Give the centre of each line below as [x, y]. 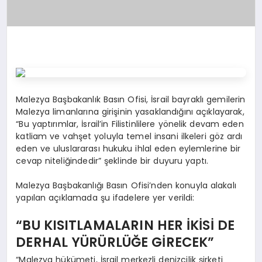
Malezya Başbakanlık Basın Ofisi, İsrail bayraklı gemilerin [131, 99]
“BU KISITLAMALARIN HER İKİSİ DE [125, 225]
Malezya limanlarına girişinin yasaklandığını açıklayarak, [130, 111]
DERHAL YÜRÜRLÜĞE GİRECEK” [115, 242]
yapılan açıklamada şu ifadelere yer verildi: [105, 197]
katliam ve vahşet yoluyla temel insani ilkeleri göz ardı [129, 136]
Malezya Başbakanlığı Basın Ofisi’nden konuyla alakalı [126, 185]
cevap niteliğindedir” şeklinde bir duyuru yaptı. [114, 161]
